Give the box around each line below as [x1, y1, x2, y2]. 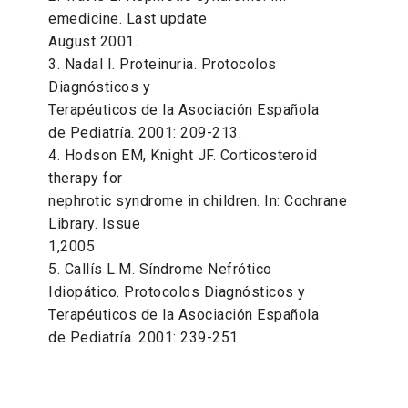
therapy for [48, 169, 123, 188]
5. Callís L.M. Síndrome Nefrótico [48, 260, 272, 279]
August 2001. [48, 33, 138, 51]
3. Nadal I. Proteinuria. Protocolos [48, 56, 277, 74]
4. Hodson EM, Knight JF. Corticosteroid [48, 147, 318, 165]
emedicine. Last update [48, 10, 208, 28]
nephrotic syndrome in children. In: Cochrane [48, 192, 348, 210]
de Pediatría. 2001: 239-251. [48, 329, 242, 347]
